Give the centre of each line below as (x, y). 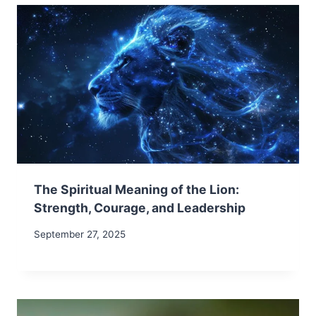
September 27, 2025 (80, 234)
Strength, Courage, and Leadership (140, 208)
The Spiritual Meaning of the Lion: (136, 190)
